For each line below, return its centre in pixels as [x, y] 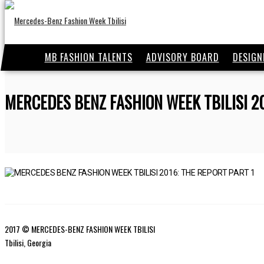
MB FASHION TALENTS [88, 57]
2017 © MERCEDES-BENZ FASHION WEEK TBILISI [80, 229]
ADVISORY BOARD [182, 57]
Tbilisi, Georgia [28, 242]
